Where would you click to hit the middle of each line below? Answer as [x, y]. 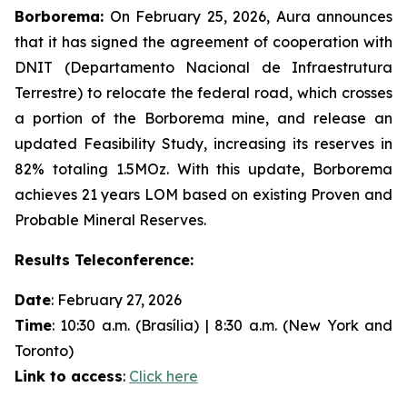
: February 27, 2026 [116, 300]
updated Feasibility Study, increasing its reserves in [203, 144]
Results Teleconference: [104, 260]
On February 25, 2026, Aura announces [248, 16]
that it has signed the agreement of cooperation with [203, 42]
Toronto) [44, 351]
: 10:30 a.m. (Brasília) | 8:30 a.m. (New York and [222, 325]
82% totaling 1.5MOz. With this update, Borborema [203, 169]
